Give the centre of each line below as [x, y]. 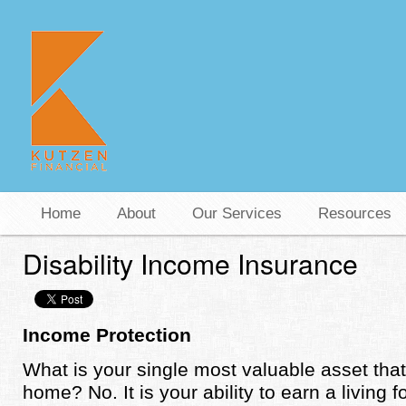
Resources [355, 214]
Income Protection [107, 334]
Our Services [237, 214]
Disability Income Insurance [190, 262]
